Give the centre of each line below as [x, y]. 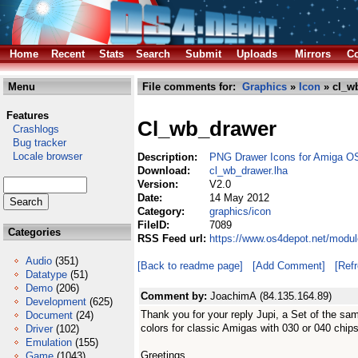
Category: [163, 211]
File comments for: [191, 87]
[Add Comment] [289, 266]
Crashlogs [31, 129]
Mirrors [313, 54]
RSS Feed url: [173, 239]
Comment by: [175, 296]
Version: [159, 184]
